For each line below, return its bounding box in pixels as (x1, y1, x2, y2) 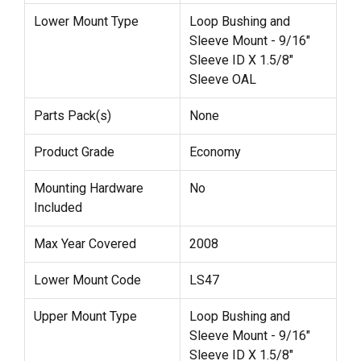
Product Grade (33, 144, 114, 160)
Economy (189, 144, 241, 160)
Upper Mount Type (33, 309, 137, 325)
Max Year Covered (33, 236, 136, 252)
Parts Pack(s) (33, 108, 111, 124)
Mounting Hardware (33, 180, 143, 197)
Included (33, 200, 82, 216)
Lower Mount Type (33, 14, 139, 30)
